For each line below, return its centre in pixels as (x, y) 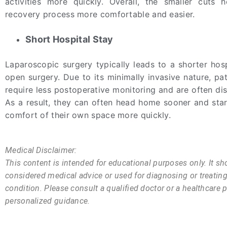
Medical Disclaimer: (41, 150)
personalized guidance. (48, 201)
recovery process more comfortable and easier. (100, 14)
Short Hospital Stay (69, 39)
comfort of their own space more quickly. (88, 115)
